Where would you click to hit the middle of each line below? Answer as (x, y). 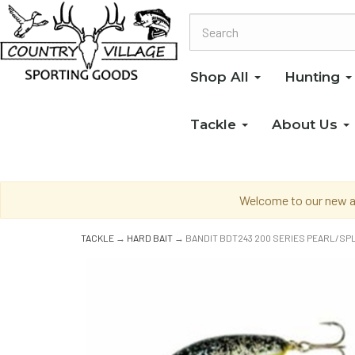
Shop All (221, 76)
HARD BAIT (150, 238)
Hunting (314, 76)
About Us (307, 124)
